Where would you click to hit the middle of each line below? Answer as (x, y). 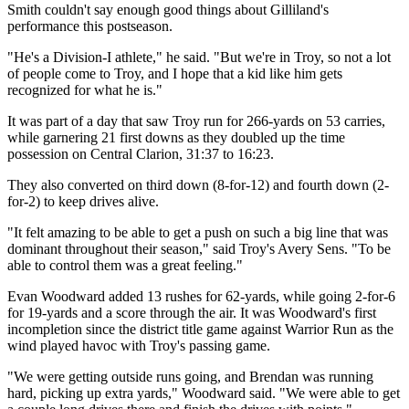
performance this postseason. (90, 26)
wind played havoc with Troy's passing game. (139, 345)
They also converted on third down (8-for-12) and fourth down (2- (198, 184)
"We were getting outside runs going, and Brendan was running (190, 376)
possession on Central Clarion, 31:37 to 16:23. (141, 153)
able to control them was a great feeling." (125, 265)
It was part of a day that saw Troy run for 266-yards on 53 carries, (196, 121)
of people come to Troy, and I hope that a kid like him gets (175, 73)
